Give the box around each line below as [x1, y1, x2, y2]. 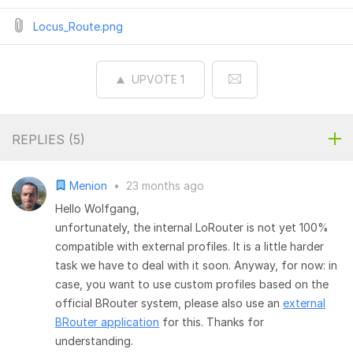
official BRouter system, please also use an [55, 296, 283, 310]
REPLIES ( [12, 132, 73, 147]
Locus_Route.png [33, 20, 123, 33]
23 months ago [123, 179, 204, 192]
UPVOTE [131, 72, 177, 86]
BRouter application [55, 315, 159, 329]
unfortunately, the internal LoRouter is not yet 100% [55, 221, 329, 234]
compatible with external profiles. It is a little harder [55, 240, 324, 253]
